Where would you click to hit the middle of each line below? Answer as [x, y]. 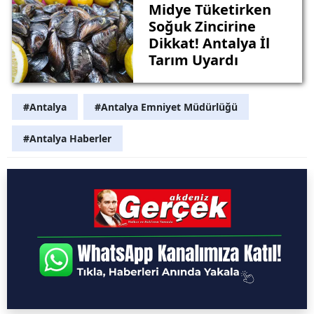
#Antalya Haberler [67, 138]
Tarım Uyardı [193, 60]
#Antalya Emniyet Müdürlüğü [166, 107]
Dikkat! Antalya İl [209, 43]
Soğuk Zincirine [202, 27]
